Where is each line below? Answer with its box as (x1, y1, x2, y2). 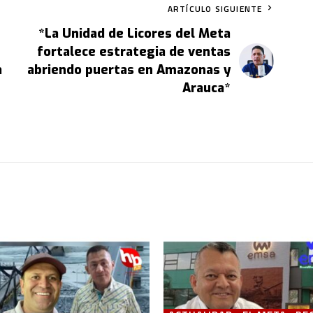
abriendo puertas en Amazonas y (27, 61, 231, 78)
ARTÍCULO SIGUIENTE (167, 1, 263, 15)
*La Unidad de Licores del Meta (38, 24, 231, 42)
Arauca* (182, 79, 231, 96)
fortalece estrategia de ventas (37, 43, 231, 60)
